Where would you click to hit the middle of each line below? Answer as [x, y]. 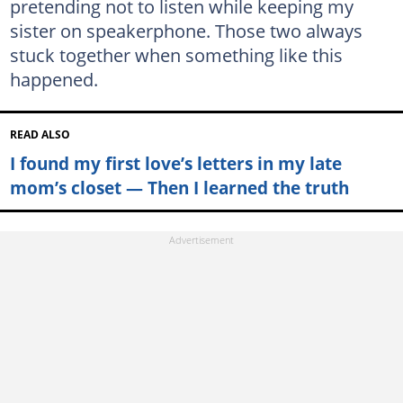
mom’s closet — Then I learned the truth [179, 188]
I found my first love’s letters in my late [175, 164]
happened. [54, 79]
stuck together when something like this [176, 55]
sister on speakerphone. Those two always [186, 31]
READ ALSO [40, 135]
